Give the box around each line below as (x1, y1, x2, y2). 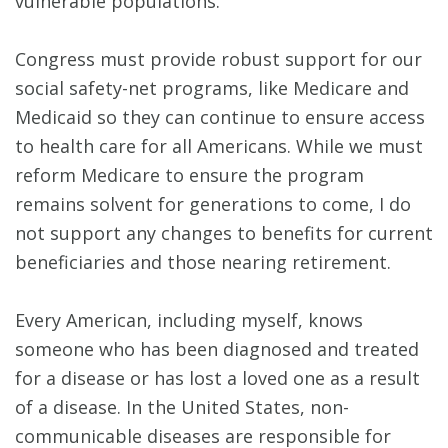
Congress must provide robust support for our (15, 47, 422, 72)
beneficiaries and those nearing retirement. (15, 250, 396, 275)
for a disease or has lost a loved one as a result (15, 366, 420, 391)
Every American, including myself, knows (15, 308, 363, 333)
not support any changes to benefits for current (15, 221, 433, 246)
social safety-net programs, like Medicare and (15, 76, 409, 101)
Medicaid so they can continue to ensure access (15, 105, 425, 130)
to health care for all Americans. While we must (15, 134, 423, 159)
